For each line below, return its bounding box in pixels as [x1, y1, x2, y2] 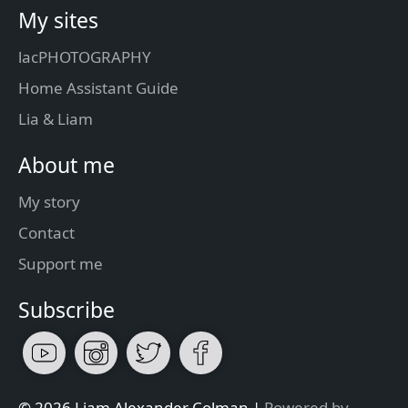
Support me [18, 252, 103, 274]
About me [18, 149, 115, 179]
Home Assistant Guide [18, 76, 178, 98]
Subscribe [18, 294, 115, 324]
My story [18, 190, 80, 212]
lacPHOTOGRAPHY [18, 46, 151, 67]
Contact [18, 221, 75, 243]
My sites [18, 5, 98, 35]
